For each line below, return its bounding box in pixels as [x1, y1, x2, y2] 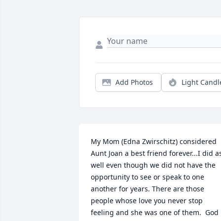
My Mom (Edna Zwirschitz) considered [91, 137, 217, 147]
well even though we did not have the [91, 160, 216, 170]
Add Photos [115, 77, 153, 87]
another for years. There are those [91, 184, 204, 194]
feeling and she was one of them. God [91, 208, 219, 218]
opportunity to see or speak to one [91, 172, 204, 182]
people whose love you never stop [91, 196, 203, 206]
